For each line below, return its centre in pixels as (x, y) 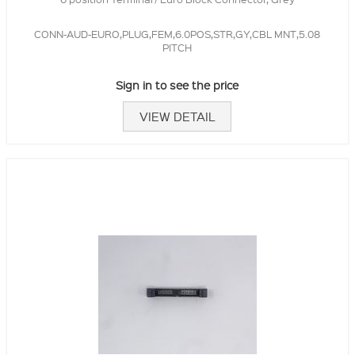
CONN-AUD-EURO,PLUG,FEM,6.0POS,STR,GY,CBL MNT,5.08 (177, 33)
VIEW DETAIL (177, 116)
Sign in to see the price (177, 84)
